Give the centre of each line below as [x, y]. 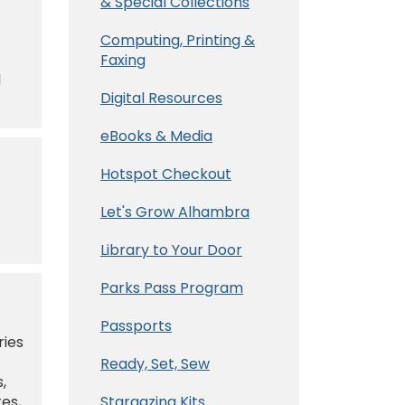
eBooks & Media [156, 136]
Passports [136, 325]
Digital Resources [161, 98]
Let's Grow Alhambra [175, 212]
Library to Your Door [171, 250]
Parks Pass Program [172, 287]
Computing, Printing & [178, 40]
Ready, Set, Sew [155, 363]
